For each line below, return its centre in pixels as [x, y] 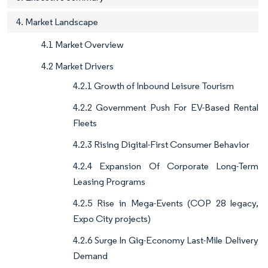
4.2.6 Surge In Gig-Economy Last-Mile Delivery [166, 240]
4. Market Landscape [57, 22]
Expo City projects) [112, 219]
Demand [90, 256]
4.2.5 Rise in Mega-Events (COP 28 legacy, [166, 203]
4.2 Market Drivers [77, 66]
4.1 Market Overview [83, 45]
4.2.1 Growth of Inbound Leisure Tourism [153, 86]
